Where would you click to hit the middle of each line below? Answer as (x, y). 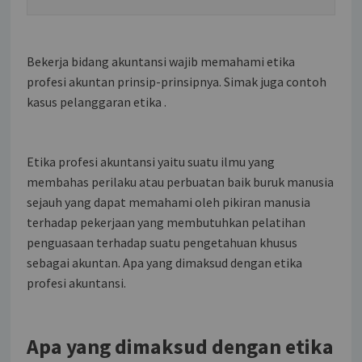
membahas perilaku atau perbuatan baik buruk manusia (181, 181)
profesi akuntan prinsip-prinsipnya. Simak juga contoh (177, 81)
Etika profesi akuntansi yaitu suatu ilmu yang (151, 161)
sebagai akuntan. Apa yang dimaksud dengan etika (165, 262)
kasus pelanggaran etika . (97, 101)
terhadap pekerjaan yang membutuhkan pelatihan (166, 222)
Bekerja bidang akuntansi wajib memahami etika (161, 61)
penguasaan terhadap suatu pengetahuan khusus (162, 242)
